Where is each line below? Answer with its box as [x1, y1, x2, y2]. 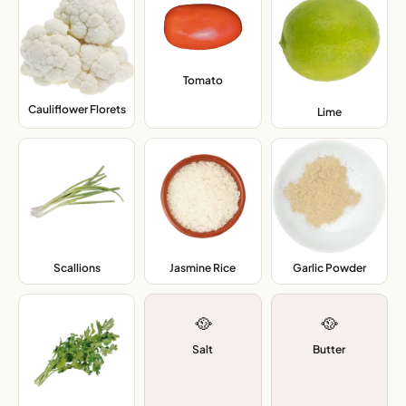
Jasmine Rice [169, 261, 237, 275]
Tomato [182, 73, 223, 88]
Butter [313, 343, 346, 357]
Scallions [53, 261, 101, 275]
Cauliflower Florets [27, 101, 126, 116]
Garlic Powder [292, 261, 366, 275]
